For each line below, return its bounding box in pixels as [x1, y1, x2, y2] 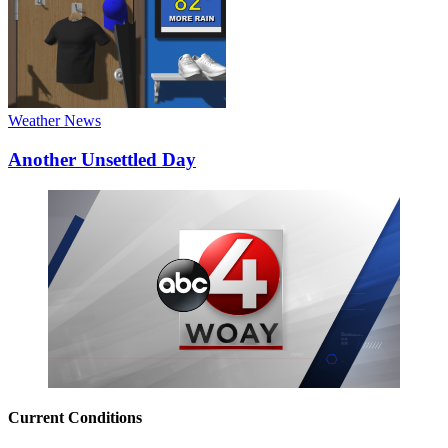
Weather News [8, 112, 101, 130]
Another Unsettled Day [8, 148, 196, 170]
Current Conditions [8, 409, 142, 427]
